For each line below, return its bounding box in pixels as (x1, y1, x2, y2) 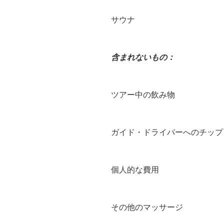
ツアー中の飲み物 (111, 89, 175, 100)
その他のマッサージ (111, 201, 183, 212)
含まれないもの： (111, 51, 175, 62)
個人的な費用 (111, 164, 159, 175)
